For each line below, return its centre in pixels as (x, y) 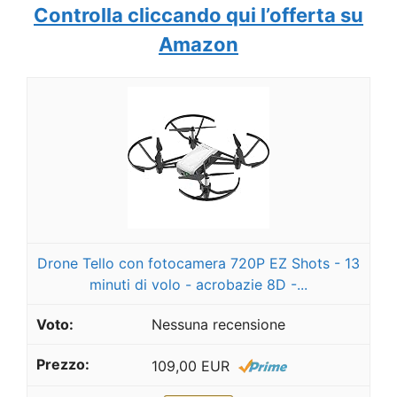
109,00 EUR (191, 366)
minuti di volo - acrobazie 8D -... (198, 284)
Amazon (198, 44)
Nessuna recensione (218, 324)
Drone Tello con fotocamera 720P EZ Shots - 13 (198, 263)
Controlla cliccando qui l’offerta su (198, 15)
